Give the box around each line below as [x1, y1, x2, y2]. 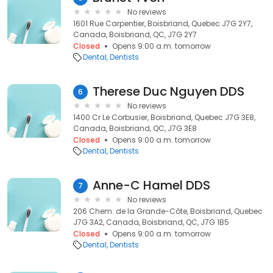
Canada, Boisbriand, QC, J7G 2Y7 [73, 29, 197, 40]
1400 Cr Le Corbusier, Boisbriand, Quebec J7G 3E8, [73, 112, 255, 122]
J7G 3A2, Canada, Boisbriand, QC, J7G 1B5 [73, 217, 229, 227]
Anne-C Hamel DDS [93, 177, 210, 194]
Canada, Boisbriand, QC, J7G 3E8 [73, 123, 197, 133]
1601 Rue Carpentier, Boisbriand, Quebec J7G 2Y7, [73, 18, 252, 29]
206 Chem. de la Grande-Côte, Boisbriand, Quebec [73, 206, 263, 216]
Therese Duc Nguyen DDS [93, 83, 244, 100]
